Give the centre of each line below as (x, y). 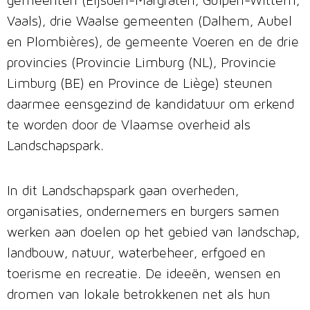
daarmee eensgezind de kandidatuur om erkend (151, 106)
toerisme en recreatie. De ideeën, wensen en (144, 275)
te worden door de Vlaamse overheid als (129, 126)
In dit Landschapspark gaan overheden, (123, 192)
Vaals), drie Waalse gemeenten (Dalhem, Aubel (149, 22)
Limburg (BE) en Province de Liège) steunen (140, 85)
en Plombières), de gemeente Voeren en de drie (153, 43)
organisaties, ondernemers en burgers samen (143, 213)
